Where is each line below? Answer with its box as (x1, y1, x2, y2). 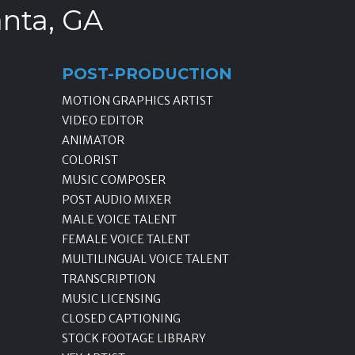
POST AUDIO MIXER (62, 193, 171, 208)
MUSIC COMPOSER (62, 173, 166, 188)
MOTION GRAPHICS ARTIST (62, 94, 213, 109)
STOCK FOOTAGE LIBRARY (62, 331, 206, 346)
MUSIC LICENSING (62, 292, 161, 307)
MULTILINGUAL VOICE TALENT (62, 252, 229, 267)
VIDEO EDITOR (62, 113, 143, 128)
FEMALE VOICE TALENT (62, 232, 190, 247)
